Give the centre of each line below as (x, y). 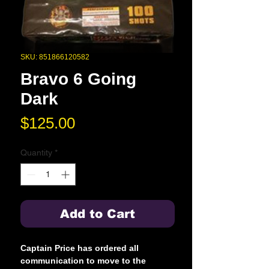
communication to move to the (83, 261)
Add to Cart (98, 214)
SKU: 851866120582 (55, 57)
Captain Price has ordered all (80, 248)
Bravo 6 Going (78, 79)
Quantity (36, 153)
